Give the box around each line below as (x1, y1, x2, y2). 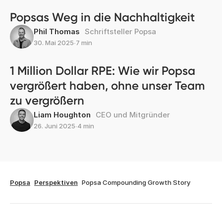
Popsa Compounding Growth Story (82, 178, 190, 186)
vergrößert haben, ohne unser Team (10, 78, 205, 93)
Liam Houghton (34, 110, 91, 119)
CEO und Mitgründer (96, 110, 170, 119)
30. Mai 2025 (34, 38, 74, 47)
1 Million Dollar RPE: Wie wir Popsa (10, 63, 195, 78)
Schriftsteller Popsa (85, 26, 156, 36)
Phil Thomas (34, 26, 80, 36)
